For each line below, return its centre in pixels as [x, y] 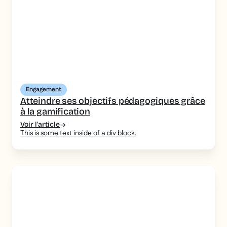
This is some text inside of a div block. [78, 134]
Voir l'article [40, 125]
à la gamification [55, 112]
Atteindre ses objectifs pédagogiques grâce [113, 101]
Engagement [44, 90]
